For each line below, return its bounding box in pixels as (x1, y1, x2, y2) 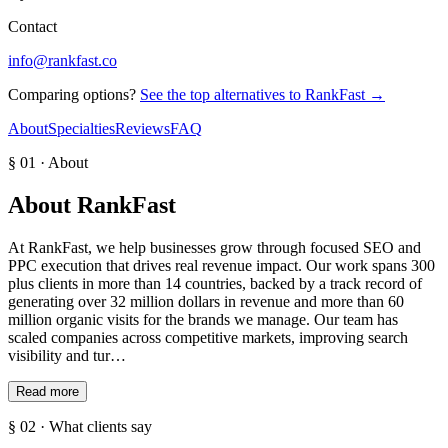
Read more (16, 383, 79, 399)
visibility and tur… (8, 346, 126, 364)
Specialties (48, 119, 115, 137)
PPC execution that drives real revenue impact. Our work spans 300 (8, 256, 435, 274)
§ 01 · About (8, 153, 88, 171)
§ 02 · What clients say (8, 417, 152, 435)
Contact (8, 17, 57, 35)
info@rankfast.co (8, 51, 117, 69)
